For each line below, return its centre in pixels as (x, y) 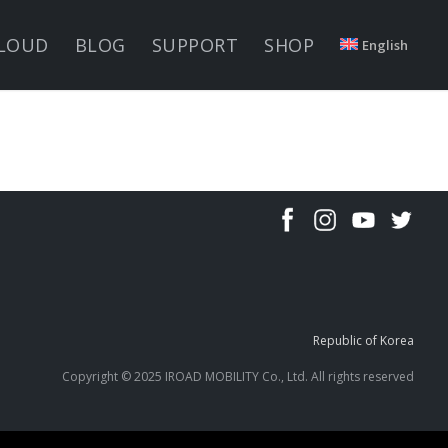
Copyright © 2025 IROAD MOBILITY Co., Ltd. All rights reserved (238, 377)
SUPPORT (195, 45)
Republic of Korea (364, 341)
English (385, 45)
